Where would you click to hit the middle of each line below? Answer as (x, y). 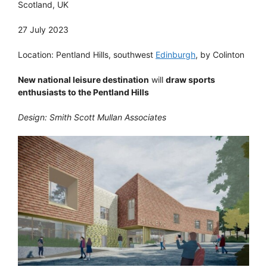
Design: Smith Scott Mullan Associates (92, 117)
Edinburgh (176, 54)
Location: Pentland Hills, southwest (87, 54)
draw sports (190, 79)
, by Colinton (220, 54)
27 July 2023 (43, 29)
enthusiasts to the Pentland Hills (83, 92)
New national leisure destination (83, 79)
